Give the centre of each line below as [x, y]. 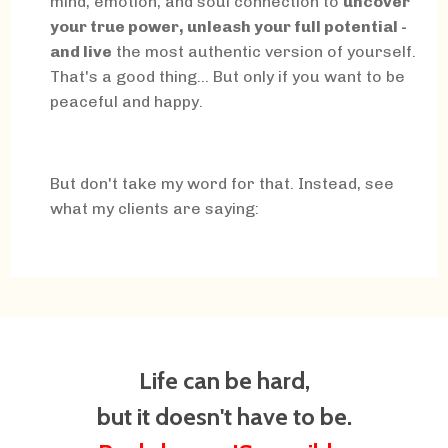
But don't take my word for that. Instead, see [222, 183]
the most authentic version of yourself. [266, 51]
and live [81, 51]
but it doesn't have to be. [224, 416]
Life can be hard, [224, 380]
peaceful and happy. [126, 101]
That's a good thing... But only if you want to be [227, 76]
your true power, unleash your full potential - [228, 26]
